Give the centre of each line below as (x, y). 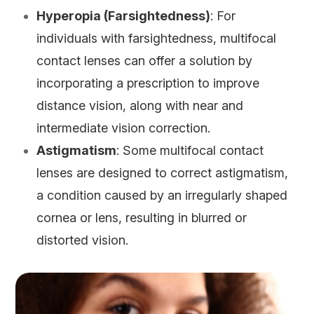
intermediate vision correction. (124, 128)
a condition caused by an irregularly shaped (162, 196)
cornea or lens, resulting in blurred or (142, 218)
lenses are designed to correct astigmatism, (163, 173)
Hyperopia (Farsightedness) (124, 16)
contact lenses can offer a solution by (145, 61)
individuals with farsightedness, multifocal (157, 39)
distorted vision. (83, 240)
